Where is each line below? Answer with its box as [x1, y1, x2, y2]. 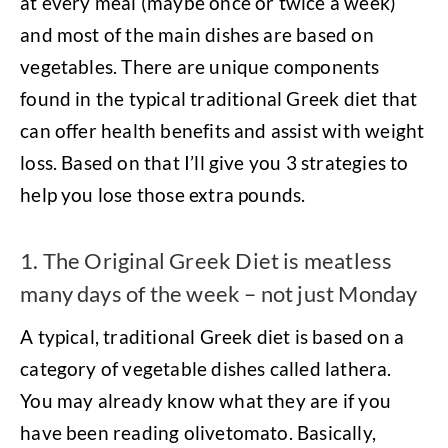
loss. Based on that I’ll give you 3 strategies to [20, 150, 409, 174]
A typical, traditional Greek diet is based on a [20, 324, 405, 348]
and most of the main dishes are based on [20, 22, 374, 46]
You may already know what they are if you [20, 388, 391, 412]
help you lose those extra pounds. [20, 182, 306, 206]
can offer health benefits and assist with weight [20, 118, 425, 142]
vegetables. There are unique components [20, 54, 380, 78]
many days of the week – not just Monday [20, 279, 418, 307]
